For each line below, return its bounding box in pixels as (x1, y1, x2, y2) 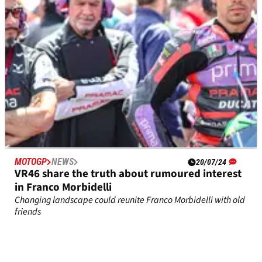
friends (15, 205, 41, 219)
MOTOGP (15, 156, 47, 168)
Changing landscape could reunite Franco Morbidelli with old (15, 194, 245, 207)
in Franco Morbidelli (15, 180, 112, 196)
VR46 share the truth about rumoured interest (15, 166, 242, 182)
